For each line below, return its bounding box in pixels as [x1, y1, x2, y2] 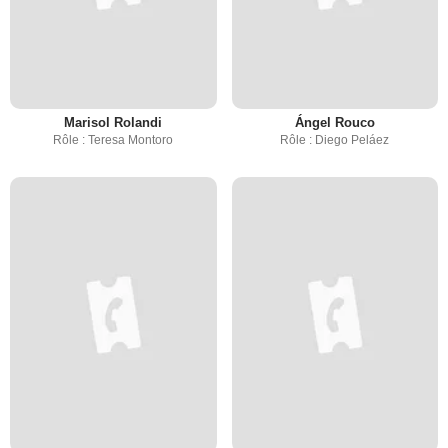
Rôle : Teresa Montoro [53, 133, 174, 148]
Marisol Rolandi [64, 115, 163, 131]
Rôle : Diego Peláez [280, 133, 390, 148]
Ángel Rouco [294, 115, 375, 131]
